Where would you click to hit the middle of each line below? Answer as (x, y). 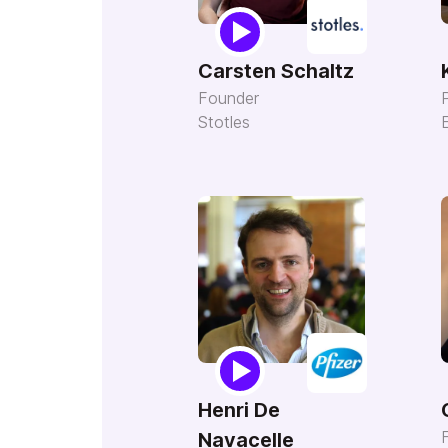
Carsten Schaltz (276, 71)
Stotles (224, 122)
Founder (228, 98)
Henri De (239, 410)
